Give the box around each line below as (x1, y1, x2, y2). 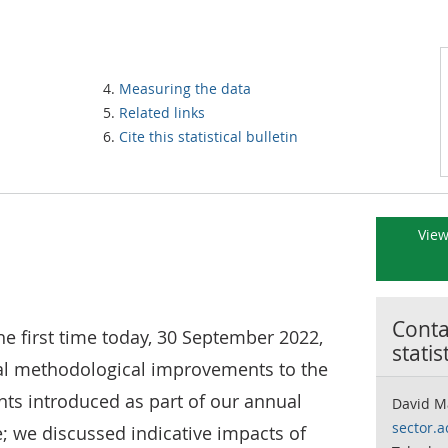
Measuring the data (119, 79, 251, 98)
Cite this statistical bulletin (119, 127, 298, 146)
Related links (119, 103, 205, 122)
